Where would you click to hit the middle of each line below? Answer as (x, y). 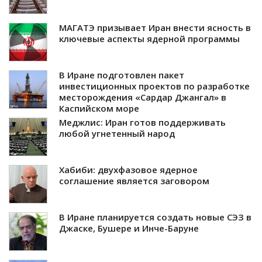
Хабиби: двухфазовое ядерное (128, 170)
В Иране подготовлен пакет (122, 75)
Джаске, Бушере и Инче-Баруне (129, 228)
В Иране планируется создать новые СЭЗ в (155, 217)
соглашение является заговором (134, 181)
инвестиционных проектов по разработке (154, 86)
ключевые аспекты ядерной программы (149, 39)
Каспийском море (99, 108)
